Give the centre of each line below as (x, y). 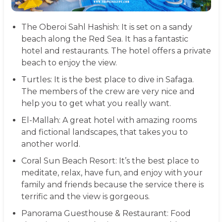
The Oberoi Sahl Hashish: (70, 27)
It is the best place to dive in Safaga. (123, 80)
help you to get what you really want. (96, 104)
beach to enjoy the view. (69, 63)
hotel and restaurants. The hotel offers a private (116, 51)
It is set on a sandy (156, 27)
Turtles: (36, 80)
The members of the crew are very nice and (108, 92)
